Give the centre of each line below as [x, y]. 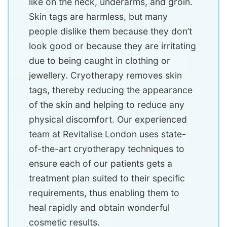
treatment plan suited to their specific [107, 178]
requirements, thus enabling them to [104, 193]
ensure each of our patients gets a [101, 163]
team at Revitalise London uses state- [107, 134]
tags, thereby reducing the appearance [111, 90]
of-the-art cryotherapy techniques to [107, 148]
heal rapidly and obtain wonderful [99, 207]
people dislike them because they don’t [110, 31]
